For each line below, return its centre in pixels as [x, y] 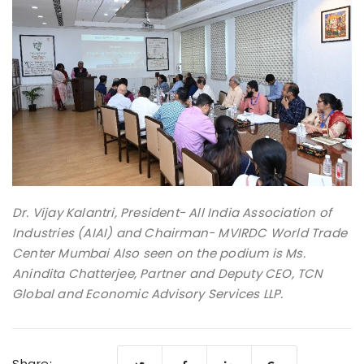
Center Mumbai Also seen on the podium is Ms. [159, 253]
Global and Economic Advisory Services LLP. [148, 294]
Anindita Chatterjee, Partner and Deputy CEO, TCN [168, 274]
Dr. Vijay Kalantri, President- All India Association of [172, 213]
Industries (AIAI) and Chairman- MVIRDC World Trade [180, 233]
